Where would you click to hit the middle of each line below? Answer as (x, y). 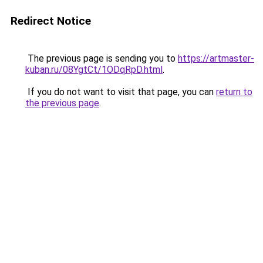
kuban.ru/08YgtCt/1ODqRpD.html (94, 70)
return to (234, 92)
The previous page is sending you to (102, 58)
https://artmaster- (216, 58)
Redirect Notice (51, 21)
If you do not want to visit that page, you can (121, 92)
